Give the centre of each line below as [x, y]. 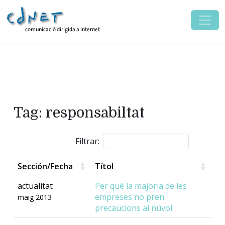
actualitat [35, 186]
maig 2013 [35, 197]
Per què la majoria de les [141, 186]
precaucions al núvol [134, 208]
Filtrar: [88, 141]
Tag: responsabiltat [79, 113]
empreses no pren [130, 197]
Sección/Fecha [45, 166]
